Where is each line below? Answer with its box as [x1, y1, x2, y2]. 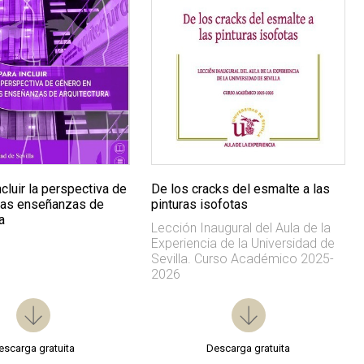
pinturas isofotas [151, 197, 249, 213]
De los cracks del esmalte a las [151, 181, 331, 197]
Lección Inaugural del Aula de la [151, 220, 331, 236]
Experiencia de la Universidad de [151, 236, 336, 252]
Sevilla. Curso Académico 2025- [151, 251, 335, 267]
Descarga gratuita [206, 342, 291, 355]
